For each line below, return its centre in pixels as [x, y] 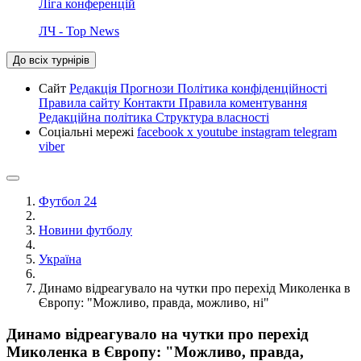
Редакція [95, 88]
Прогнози [149, 88]
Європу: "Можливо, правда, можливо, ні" [154, 302]
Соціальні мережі [88, 131]
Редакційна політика [97, 117]
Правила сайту [81, 102]
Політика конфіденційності [252, 88]
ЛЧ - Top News [79, 31]
